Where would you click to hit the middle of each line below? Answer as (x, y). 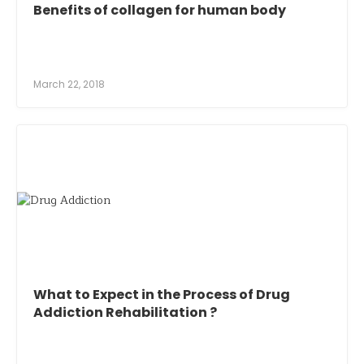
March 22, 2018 (69, 84)
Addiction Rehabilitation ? (125, 313)
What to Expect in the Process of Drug (162, 295)
